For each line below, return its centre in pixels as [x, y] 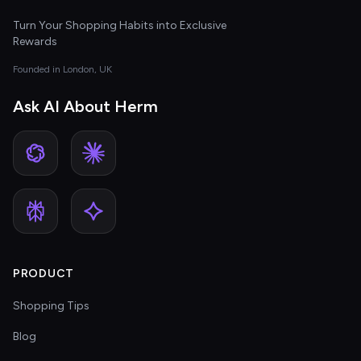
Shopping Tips [51, 306]
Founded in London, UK [62, 69]
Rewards [35, 41]
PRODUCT [44, 274]
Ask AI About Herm [85, 106]
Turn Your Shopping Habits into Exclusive [120, 25]
